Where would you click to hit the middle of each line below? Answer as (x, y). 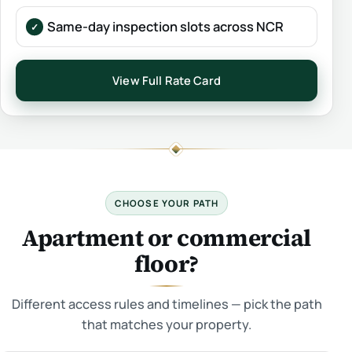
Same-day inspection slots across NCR (165, 27)
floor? (167, 263)
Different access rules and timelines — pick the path (167, 304)
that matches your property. (167, 324)
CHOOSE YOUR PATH (167, 203)
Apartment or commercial (167, 237)
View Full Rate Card (167, 81)
